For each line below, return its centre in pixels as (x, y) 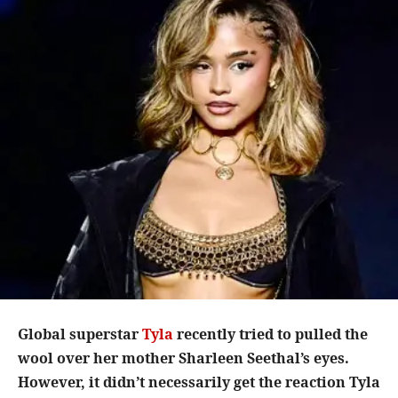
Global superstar (80, 334)
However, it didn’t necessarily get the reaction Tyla (199, 382)
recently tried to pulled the (271, 334)
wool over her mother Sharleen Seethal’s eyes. (183, 358)
